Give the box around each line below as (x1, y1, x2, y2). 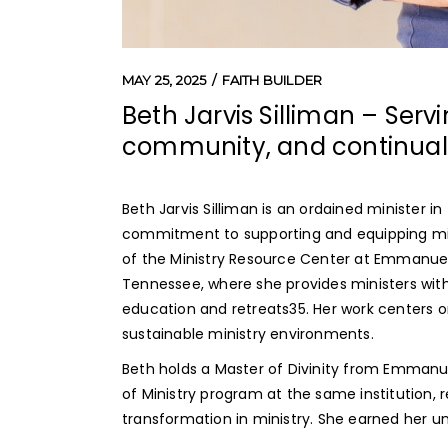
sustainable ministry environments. (122, 323, 374, 344)
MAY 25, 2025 (122, 71, 207, 88)
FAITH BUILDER (221, 71, 323, 88)
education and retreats (122, 298, 290, 319)
